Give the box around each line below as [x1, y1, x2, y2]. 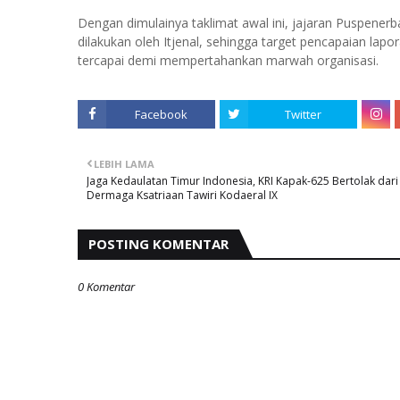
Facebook [134, 106, 187, 122]
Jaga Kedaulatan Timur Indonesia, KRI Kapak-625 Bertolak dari [87, 173, 398, 188]
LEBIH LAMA [94, 157, 154, 171]
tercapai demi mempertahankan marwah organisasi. [78, 52, 379, 69]
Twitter [284, 106, 321, 122]
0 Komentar [78, 279, 135, 295]
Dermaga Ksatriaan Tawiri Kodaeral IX [87, 187, 278, 203]
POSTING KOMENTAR [88, 235, 229, 253]
